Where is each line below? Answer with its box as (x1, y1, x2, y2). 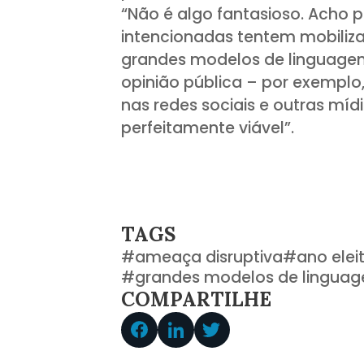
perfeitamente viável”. (121, 116, 295, 139)
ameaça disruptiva (135, 245, 284, 268)
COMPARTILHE (121, 286, 272, 312)
